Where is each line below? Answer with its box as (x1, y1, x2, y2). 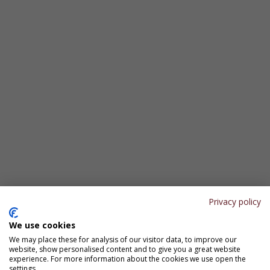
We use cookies (9, 219, 75, 231)
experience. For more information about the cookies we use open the (9, 254, 246, 264)
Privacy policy (209, 196, 261, 207)
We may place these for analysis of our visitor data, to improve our (9, 234, 237, 245)
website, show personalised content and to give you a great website (9, 244, 240, 254)
